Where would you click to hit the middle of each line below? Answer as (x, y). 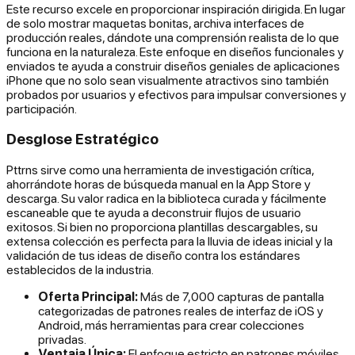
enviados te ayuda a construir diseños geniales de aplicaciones (173, 65)
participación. (42, 108)
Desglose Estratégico (82, 139)
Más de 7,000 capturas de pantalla (231, 297)
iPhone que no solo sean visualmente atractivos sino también (168, 80)
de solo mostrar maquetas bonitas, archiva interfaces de (155, 23)
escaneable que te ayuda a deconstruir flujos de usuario (154, 213)
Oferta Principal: (88, 297)
